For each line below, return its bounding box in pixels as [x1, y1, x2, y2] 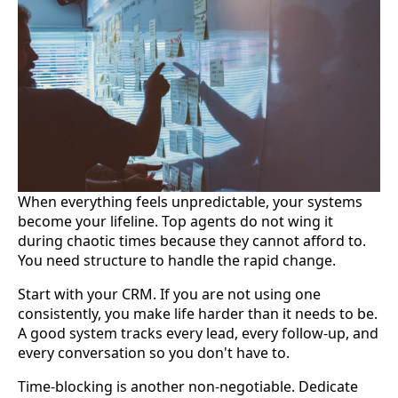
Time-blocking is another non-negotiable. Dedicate [18, 376, 358, 396]
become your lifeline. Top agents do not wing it [18, 211, 333, 231]
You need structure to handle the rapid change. [18, 250, 336, 270]
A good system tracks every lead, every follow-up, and [18, 322, 378, 343]
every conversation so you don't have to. [18, 342, 290, 362]
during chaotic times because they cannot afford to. [18, 230, 366, 251]
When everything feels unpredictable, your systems [18, 191, 362, 211]
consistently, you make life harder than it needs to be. [18, 303, 378, 323]
